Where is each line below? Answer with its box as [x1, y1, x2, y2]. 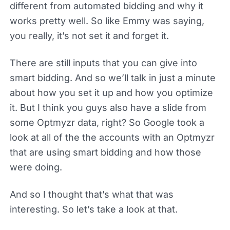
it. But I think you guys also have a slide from [9, 102, 206, 113]
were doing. [9, 161, 62, 172]
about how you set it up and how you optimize [9, 87, 213, 98]
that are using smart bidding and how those [9, 146, 201, 158]
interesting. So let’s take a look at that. [9, 203, 178, 215]
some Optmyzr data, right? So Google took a [9, 117, 204, 128]
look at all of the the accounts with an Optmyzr [9, 131, 215, 143]
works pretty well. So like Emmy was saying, [9, 15, 204, 26]
